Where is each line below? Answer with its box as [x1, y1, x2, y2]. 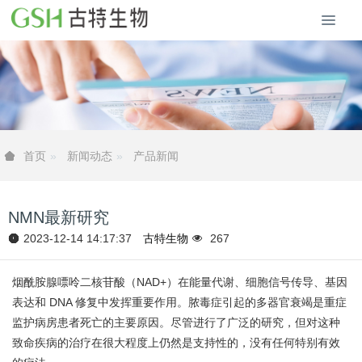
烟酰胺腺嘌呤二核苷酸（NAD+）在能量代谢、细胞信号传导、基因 [12, 276, 347, 289]
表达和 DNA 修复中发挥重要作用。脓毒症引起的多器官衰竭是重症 [12, 296, 347, 309]
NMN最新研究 [8, 208, 109, 227]
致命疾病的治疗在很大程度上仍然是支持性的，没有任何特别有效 [12, 336, 340, 350]
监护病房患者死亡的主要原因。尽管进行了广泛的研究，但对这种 [12, 316, 340, 330]
